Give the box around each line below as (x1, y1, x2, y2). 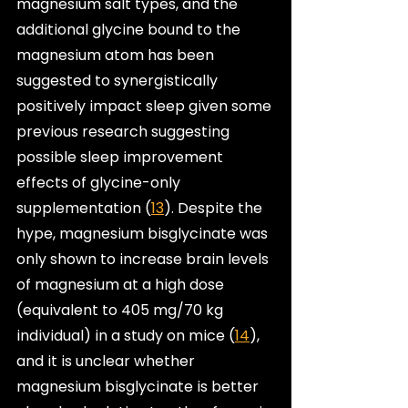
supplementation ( (16, 197, 151, 219)
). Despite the (164, 197, 266, 219)
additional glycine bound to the (16, 18, 244, 40)
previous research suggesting (16, 120, 233, 142)
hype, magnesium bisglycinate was (16, 222, 271, 244)
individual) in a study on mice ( (16, 324, 235, 346)
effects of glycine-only (16, 171, 184, 193)
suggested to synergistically (16, 69, 221, 91)
